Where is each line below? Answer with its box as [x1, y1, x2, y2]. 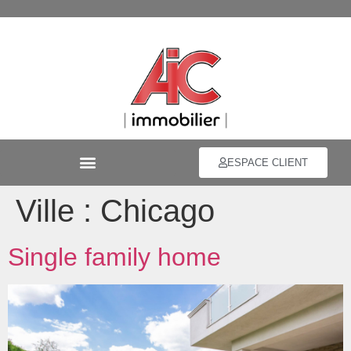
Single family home [8, 242, 221, 271]
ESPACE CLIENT [227, 156, 308, 168]
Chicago [100, 193, 215, 228]
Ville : [16, 193, 100, 228]
